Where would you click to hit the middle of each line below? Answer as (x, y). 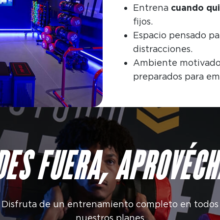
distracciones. (163, 49)
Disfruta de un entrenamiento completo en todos (110, 204)
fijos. (143, 22)
